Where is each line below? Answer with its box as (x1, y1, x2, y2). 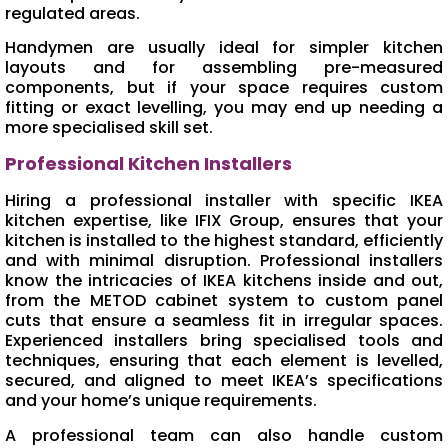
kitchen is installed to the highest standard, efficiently (5, 229, 443, 253)
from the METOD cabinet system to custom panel (5, 289, 443, 313)
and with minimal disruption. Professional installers (5, 249, 443, 273)
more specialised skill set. (5, 115, 213, 139)
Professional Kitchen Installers (5, 151, 292, 177)
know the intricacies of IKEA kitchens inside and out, (5, 269, 443, 293)
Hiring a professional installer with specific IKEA (5, 189, 443, 213)
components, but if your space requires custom (5, 75, 443, 99)
